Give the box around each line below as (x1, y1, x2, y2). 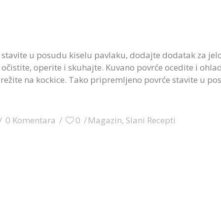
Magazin (88, 114, 122, 126)
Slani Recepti (126, 114, 176, 126)
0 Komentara (5, 114, 56, 126)
